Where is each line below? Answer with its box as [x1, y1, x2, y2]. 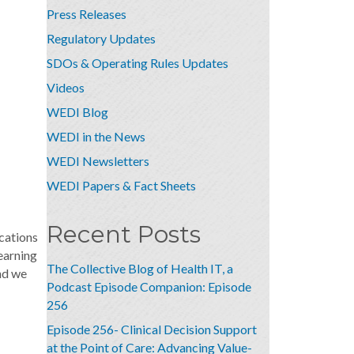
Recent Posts [46, 220, 201, 249]
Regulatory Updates [46, 31, 156, 46]
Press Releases [46, 6, 126, 21]
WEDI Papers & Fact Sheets [46, 178, 196, 193]
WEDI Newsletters [46, 153, 149, 168]
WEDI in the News [46, 129, 145, 144]
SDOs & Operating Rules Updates [46, 55, 228, 70]
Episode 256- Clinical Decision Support [46, 322, 257, 337]
